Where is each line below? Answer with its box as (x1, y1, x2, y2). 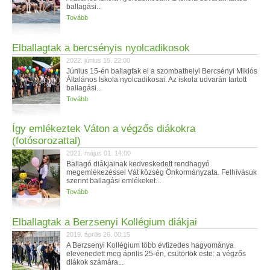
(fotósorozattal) (12, 135, 81, 146)
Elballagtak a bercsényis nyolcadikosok (12, 42, 190, 54)
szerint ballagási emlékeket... (66, 177, 161, 185)
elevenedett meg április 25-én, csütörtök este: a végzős (66, 250, 246, 258)
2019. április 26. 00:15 (66, 231, 130, 238)
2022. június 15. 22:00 (66, 57, 130, 64)
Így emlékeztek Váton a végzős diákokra (12, 123, 195, 134)
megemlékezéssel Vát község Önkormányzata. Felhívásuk (66, 168, 257, 177)
